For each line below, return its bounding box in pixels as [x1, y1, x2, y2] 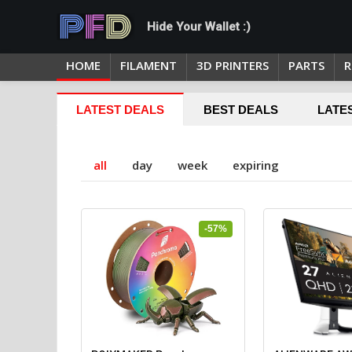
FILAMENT [120, 57, 177, 73]
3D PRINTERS [196, 57, 269, 73]
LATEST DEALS [76, 103, 164, 116]
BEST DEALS [203, 103, 278, 116]
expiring [233, 157, 279, 173]
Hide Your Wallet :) [147, 20, 251, 34]
